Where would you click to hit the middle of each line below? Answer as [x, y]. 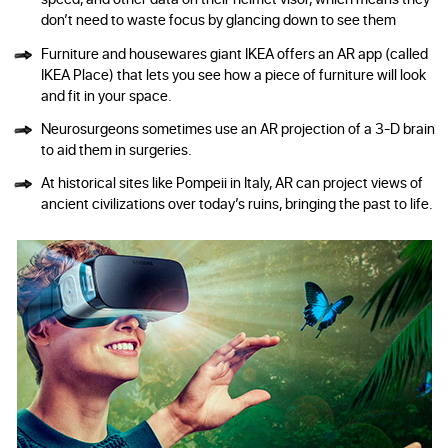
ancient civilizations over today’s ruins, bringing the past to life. [236, 203]
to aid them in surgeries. [116, 148]
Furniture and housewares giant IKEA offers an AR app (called [234, 52]
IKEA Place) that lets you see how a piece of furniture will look [233, 73]
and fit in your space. [106, 94]
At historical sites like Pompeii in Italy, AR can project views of [231, 182]
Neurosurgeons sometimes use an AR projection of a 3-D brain [237, 127]
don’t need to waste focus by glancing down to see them [218, 19]
